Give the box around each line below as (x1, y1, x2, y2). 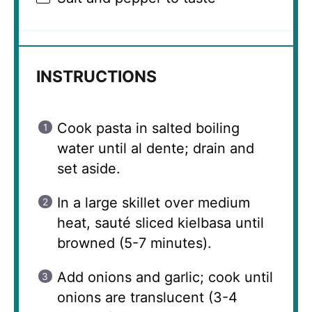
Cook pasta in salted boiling (57, 119, 240, 136)
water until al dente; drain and (57, 139, 254, 157)
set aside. (57, 159, 120, 177)
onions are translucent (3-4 (57, 288, 237, 306)
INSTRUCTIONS (36, 66, 157, 86)
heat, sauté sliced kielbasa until (57, 214, 264, 231)
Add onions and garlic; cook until (57, 268, 273, 286)
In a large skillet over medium (57, 194, 250, 211)
